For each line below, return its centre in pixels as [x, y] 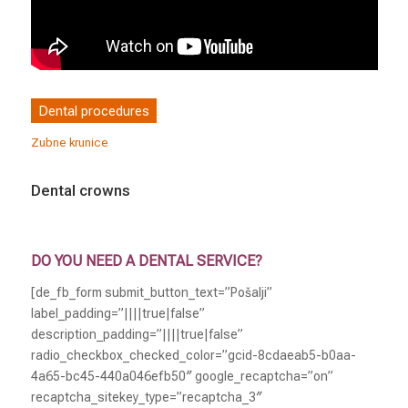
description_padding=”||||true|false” [137, 334]
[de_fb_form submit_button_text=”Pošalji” [151, 292]
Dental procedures [93, 111]
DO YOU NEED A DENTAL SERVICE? [146, 260]
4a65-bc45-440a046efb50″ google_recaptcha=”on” [182, 376]
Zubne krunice [69, 142]
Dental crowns [80, 190]
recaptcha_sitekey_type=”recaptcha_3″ [146, 397]
